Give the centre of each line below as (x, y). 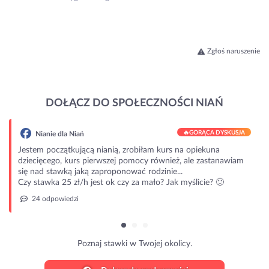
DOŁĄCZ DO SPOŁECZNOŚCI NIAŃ (134, 104)
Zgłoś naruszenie (234, 51)
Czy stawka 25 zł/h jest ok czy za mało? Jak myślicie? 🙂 (119, 183)
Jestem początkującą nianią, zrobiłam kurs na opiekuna (117, 150)
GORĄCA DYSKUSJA (216, 133)
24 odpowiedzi (53, 199)
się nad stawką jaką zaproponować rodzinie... (99, 172)
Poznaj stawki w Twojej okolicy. (133, 244)
